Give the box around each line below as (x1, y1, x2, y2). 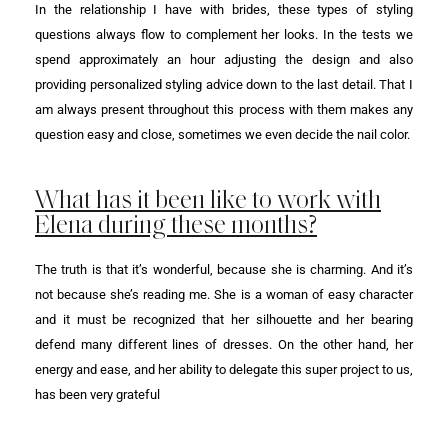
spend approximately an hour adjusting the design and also (35, 51, 413, 67)
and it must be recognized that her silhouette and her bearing (35, 311, 413, 327)
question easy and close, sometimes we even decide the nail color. (35, 126, 410, 142)
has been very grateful (35, 386, 160, 402)
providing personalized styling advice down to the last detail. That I (35, 76, 413, 92)
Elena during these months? (35, 209, 317, 239)
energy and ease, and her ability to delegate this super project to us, (35, 361, 413, 377)
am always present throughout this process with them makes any (35, 101, 413, 117)
